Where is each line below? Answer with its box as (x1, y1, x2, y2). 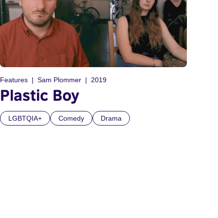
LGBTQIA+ (8, 114, 42, 123)
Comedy (58, 114, 84, 123)
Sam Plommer (37, 76, 81, 84)
